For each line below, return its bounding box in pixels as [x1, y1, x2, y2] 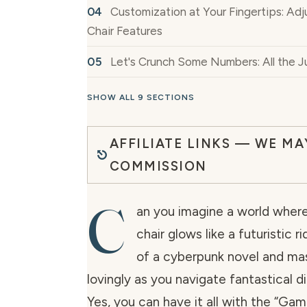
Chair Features [87, 24, 162, 38]
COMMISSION [109, 158, 207, 175]
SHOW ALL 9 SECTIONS [87, 93, 195, 103]
